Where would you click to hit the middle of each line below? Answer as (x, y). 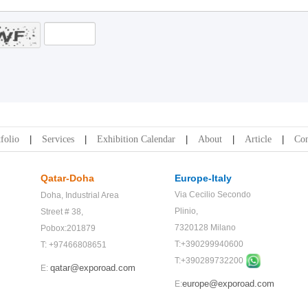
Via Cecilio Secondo (213, 194)
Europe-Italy (203, 178)
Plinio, (186, 211)
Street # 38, (62, 211)
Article (258, 139)
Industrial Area (92, 195)
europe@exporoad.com (228, 284)
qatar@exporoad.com (93, 267)
